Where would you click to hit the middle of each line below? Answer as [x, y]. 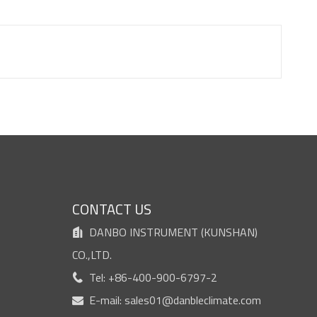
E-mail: [104, 300]
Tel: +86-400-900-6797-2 [150, 277]
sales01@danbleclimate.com [192, 300]
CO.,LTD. [92, 255]
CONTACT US [111, 209]
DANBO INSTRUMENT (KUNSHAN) [170, 232]
